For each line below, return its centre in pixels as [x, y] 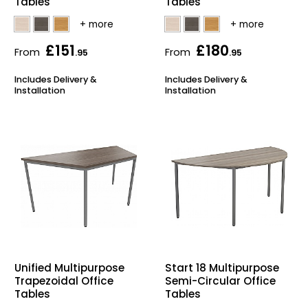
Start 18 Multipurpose [222, 268]
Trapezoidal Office [64, 281]
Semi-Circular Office [220, 281]
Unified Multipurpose [69, 268]
